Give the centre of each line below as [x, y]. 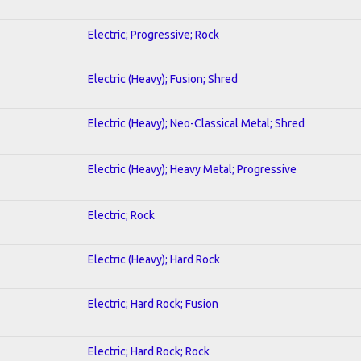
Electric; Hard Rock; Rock [149, 351]
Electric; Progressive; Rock [154, 34]
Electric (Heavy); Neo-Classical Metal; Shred [196, 123]
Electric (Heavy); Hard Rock [154, 259]
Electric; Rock [121, 215]
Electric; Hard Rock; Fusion [153, 303]
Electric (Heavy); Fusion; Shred [163, 79]
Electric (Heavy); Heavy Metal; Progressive [192, 169]
